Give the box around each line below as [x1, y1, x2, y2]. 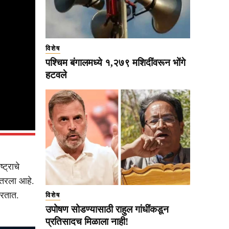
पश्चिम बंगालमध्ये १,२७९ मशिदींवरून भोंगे [45, 57, 186, 68]
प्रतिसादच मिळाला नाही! [45, 216, 128, 227]
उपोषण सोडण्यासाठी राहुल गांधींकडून [45, 204, 169, 215]
